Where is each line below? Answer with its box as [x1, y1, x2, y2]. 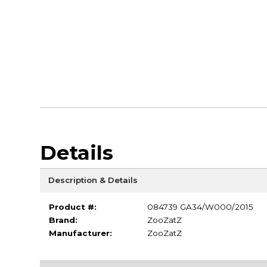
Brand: [48, 215, 77, 225]
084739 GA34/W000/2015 [147, 201, 253, 212]
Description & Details [48, 175, 138, 185]
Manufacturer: [48, 228, 112, 238]
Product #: [48, 201, 97, 212]
